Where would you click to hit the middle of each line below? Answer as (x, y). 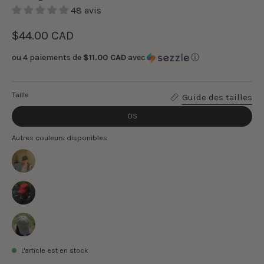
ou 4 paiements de (47, 57)
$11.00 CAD (105, 57)
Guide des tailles (217, 97)
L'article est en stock (55, 250)
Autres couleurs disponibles (60, 137)
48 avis (86, 10)
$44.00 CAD (43, 35)
